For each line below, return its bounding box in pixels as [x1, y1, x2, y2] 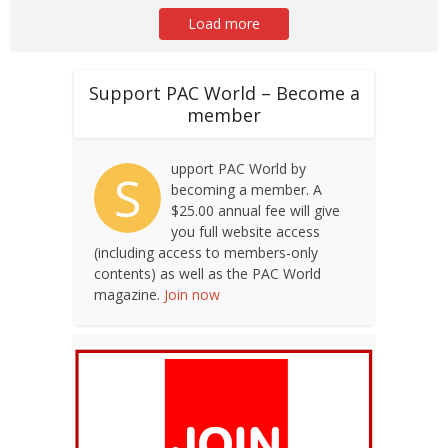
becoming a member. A [171, 180, 322, 200]
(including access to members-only [94, 243, 318, 263]
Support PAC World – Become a [88, 81, 360, 106]
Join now [164, 285, 220, 305]
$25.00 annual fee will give [171, 201, 340, 221]
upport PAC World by [171, 159, 306, 179]
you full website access [171, 222, 320, 242]
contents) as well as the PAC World [94, 264, 321, 284]
